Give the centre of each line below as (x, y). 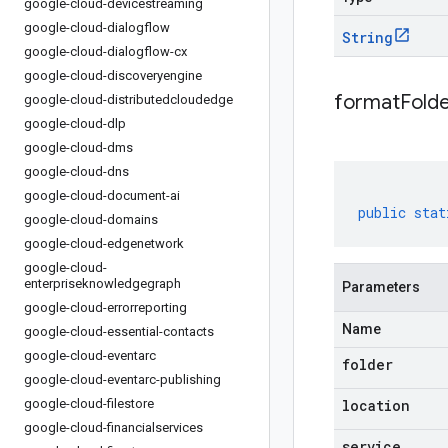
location (376, 405)
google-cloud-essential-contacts (119, 331)
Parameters (381, 287)
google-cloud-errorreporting (105, 307)
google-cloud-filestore (89, 403)
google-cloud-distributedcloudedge (128, 99)
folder (367, 364)
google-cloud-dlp (75, 123)
